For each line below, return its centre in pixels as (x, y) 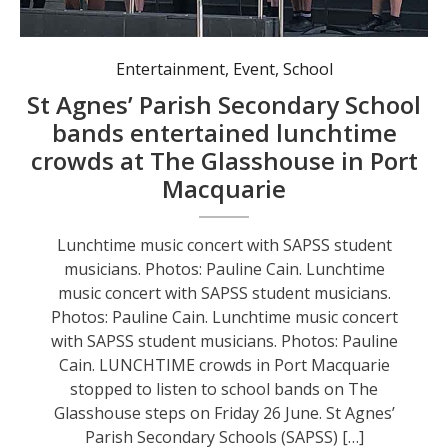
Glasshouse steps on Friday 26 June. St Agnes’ (224, 412)
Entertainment (170, 68)
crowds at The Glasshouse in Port (224, 160)
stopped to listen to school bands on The (224, 388)
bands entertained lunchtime (224, 132)
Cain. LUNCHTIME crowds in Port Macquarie (224, 364)
